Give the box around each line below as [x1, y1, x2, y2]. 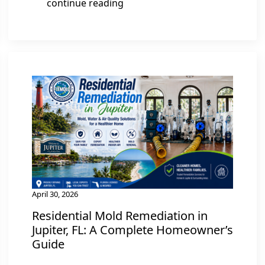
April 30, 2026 [32, 189, 78, 199]
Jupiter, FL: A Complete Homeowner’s [32, 222, 233, 238]
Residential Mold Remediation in [32, 208, 208, 224]
